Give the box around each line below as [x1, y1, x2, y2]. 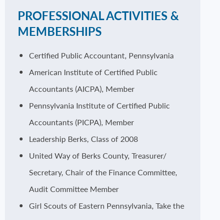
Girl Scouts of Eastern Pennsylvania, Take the [28, 200, 184, 211]
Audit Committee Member [28, 183, 119, 194]
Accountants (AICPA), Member [28, 83, 135, 94]
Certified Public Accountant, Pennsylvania [28, 50, 174, 61]
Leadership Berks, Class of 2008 [28, 133, 138, 144]
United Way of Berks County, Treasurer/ [28, 150, 166, 161]
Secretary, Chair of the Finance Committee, [28, 166, 177, 178]
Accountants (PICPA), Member [28, 116, 134, 128]
